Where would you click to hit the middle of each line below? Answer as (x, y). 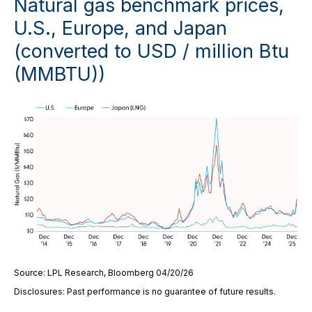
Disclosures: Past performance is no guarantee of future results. (145, 291)
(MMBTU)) (60, 74)
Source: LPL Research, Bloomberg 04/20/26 (104, 273)
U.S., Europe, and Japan (120, 28)
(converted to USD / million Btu (151, 51)
